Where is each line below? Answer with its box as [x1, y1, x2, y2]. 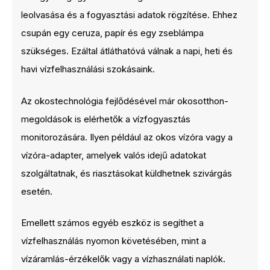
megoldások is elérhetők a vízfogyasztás [21, 113, 190, 125]
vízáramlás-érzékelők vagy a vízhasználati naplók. [21, 253, 225, 265]
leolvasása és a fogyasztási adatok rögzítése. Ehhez [21, 9, 237, 20]
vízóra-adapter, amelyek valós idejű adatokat [21, 149, 206, 161]
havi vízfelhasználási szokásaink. [21, 63, 155, 75]
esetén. [21, 185, 52, 197]
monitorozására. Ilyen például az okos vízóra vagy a [21, 131, 233, 143]
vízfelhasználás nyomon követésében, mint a [21, 235, 206, 246]
